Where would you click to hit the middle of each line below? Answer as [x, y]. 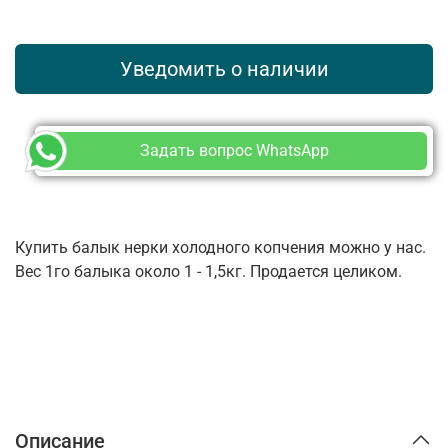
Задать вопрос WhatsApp [234, 150]
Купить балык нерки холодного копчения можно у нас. [220, 247]
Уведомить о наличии [224, 68]
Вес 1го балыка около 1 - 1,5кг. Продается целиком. [208, 271]
